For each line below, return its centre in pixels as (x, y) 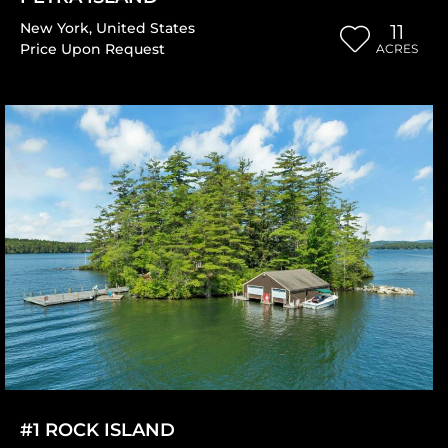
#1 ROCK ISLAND (97, 430)
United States (145, 27)
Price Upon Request (92, 48)
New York (54, 27)
